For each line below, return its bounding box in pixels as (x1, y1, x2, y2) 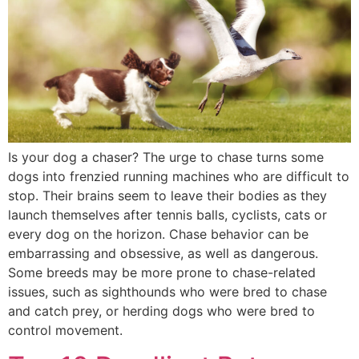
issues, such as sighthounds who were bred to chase (8, 283, 327, 300)
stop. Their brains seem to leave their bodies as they (8, 187, 327, 204)
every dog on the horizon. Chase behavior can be (8, 225, 309, 242)
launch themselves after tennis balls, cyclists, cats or (8, 206, 327, 223)
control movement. (8, 321, 123, 338)
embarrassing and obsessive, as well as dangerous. (8, 244, 318, 261)
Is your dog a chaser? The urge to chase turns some (8, 148, 324, 165)
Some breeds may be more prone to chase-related (8, 264, 316, 280)
